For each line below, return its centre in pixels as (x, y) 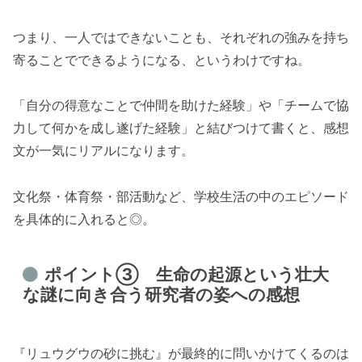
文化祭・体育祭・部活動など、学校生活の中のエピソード (181, 197)
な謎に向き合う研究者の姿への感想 (162, 294)
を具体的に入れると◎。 (84, 219)
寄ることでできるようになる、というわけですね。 (162, 59)
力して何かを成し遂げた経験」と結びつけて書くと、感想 (181, 128)
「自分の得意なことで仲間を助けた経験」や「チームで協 (181, 105)
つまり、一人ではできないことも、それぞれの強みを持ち (181, 37)
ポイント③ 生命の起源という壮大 (186, 274)
